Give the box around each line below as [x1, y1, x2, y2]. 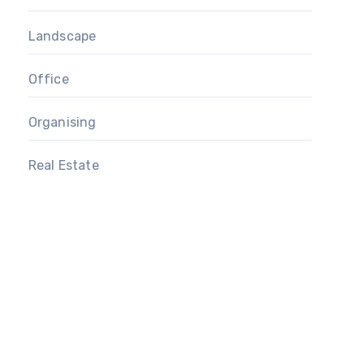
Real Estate [28, 158, 99, 174]
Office [28, 71, 69, 88]
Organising [28, 115, 97, 131]
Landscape [28, 28, 97, 45]
